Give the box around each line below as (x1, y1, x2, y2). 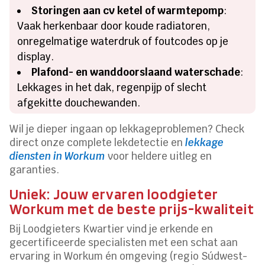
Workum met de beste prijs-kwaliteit (9, 200, 255, 218)
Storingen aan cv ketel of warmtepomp (31, 4, 224, 18)
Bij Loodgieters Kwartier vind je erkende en (9, 222, 214, 236)
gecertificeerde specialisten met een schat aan (9, 236, 238, 250)
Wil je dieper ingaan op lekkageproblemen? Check (9, 122, 245, 136)
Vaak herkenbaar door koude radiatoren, (17, 20, 211, 33)
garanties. (9, 163, 60, 177)
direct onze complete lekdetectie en (9, 136, 186, 150)
